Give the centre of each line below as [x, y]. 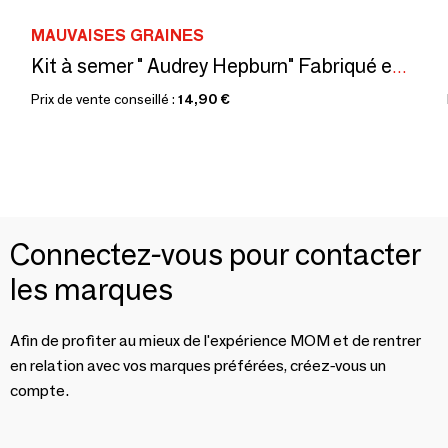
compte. [39, 391]
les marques [91, 290]
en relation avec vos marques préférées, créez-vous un [198, 366]
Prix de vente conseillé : [104, 99]
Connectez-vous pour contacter [215, 255]
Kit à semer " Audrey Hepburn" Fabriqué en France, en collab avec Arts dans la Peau [399, 68]
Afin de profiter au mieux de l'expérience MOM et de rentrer [215, 341]
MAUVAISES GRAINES [117, 36]
